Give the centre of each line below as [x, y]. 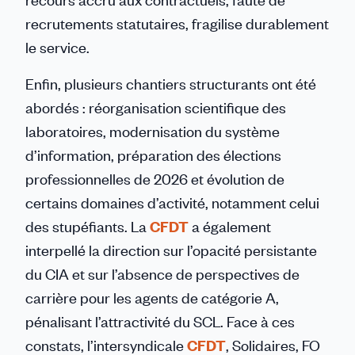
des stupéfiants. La [88, 226]
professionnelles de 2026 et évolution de [155, 179]
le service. [57, 47]
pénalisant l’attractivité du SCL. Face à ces [160, 321]
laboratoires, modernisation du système [153, 131]
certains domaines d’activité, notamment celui [172, 202]
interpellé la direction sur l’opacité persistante [171, 250]
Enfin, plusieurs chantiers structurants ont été [171, 84]
